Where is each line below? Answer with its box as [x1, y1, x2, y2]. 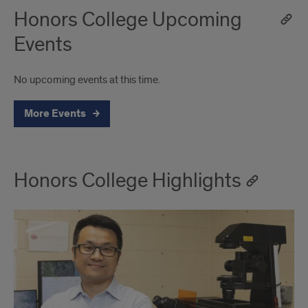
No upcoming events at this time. [14, 73, 160, 87]
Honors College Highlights [14, 168, 241, 195]
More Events [24, 107, 88, 122]
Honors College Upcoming [14, 7, 242, 34]
